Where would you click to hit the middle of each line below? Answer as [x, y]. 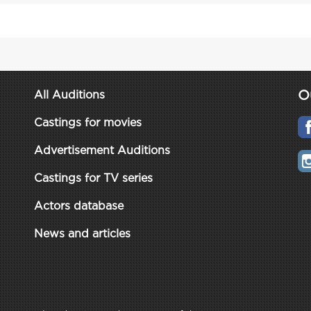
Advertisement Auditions [102, 151]
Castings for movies [88, 123]
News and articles [82, 234]
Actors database [79, 207]
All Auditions [69, 95]
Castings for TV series [93, 179]
